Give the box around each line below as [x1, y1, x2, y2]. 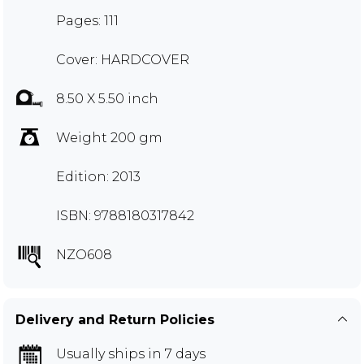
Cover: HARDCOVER [56, 51, 189, 67]
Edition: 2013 [56, 168, 141, 184]
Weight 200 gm [56, 129, 162, 145]
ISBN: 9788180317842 [56, 207, 194, 223]
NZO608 [56, 246, 112, 262]
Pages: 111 [56, 12, 119, 28]
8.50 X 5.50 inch [56, 90, 158, 106]
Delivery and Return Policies [15, 311, 214, 327]
